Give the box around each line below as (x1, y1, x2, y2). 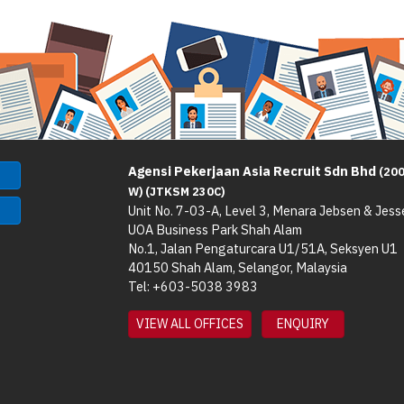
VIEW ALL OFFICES (135, 316, 243, 333)
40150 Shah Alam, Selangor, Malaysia (127, 259, 347, 277)
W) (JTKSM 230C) (127, 184, 225, 199)
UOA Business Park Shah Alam (127, 221, 302, 239)
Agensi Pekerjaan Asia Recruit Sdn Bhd (127, 162, 379, 180)
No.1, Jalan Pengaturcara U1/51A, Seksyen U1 (127, 240, 398, 258)
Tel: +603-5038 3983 (127, 278, 258, 296)
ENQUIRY (276, 316, 329, 333)
